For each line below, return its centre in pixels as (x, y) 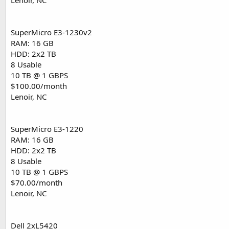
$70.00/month (37, 183)
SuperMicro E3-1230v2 (51, 32)
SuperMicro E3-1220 (47, 129)
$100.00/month (39, 86)
